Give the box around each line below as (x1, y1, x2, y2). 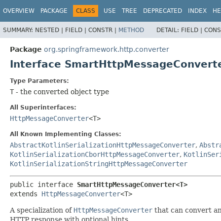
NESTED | (35, 26, 65, 34)
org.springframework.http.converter (44, 45, 169, 53)
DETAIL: (156, 26, 181, 34)
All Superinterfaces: (10, 104, 76, 111)
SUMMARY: (3, 26, 35, 34)
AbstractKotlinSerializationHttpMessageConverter (10, 141, 195, 149)
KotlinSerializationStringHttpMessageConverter (10, 159, 187, 168)
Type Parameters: (10, 77, 69, 84)
